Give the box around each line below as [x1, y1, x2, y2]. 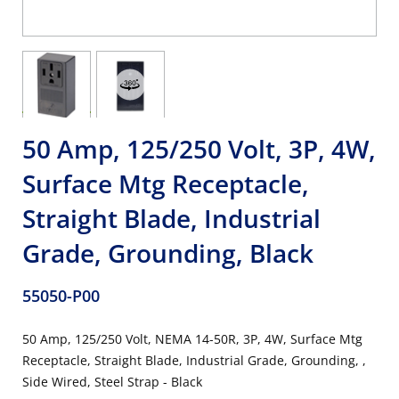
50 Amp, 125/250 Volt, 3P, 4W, [22, 132, 376, 166]
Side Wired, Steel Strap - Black [22, 373, 202, 390]
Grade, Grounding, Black [22, 236, 313, 270]
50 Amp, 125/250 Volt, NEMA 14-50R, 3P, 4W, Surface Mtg [22, 330, 362, 347]
